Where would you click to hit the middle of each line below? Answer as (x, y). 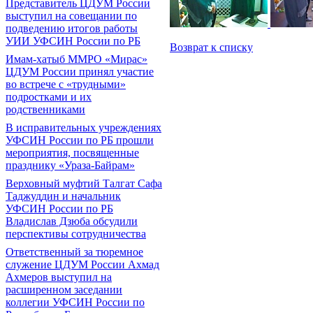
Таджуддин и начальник (63, 196)
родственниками (45, 109)
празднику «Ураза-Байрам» (70, 165)
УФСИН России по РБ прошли (80, 140)
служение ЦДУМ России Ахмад (82, 264)
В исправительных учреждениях (83, 128)
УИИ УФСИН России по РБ (73, 41)
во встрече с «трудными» (66, 84)
